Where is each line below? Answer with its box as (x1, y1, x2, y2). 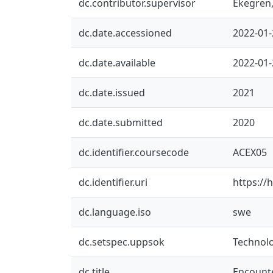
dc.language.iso (79, 205, 151, 219)
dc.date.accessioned (79, 26, 172, 40)
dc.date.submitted (79, 115, 163, 129)
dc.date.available (79, 55, 155, 69)
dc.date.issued (79, 85, 145, 99)
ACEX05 (233, 145, 267, 159)
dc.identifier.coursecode (79, 145, 189, 159)
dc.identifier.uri (79, 175, 147, 189)
